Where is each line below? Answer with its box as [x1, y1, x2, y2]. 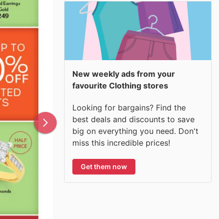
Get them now [81, 162, 127, 171]
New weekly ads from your [72, 69, 175, 79]
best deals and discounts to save [72, 114, 195, 124]
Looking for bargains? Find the [72, 102, 186, 112]
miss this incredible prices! [72, 137, 170, 148]
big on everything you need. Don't [72, 126, 198, 136]
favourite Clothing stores [72, 81, 168, 90]
